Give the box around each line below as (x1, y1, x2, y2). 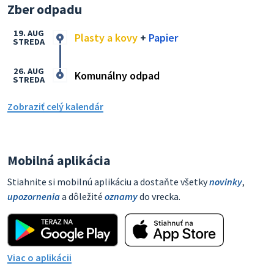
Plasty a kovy (75, 30, 138, 45)
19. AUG (13, 28, 44, 39)
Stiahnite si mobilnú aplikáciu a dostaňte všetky (7, 176, 209, 188)
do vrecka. (138, 190, 180, 202)
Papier (149, 30, 178, 45)
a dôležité (60, 190, 105, 202)
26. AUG (13, 65, 44, 76)
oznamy (105, 190, 138, 202)
